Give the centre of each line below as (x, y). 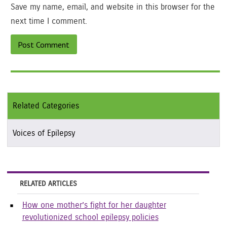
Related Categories (46, 106)
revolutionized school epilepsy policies (90, 217)
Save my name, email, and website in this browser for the (112, 7)
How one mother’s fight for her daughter (94, 205)
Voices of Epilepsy (44, 133)
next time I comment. (49, 21)
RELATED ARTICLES (48, 183)
